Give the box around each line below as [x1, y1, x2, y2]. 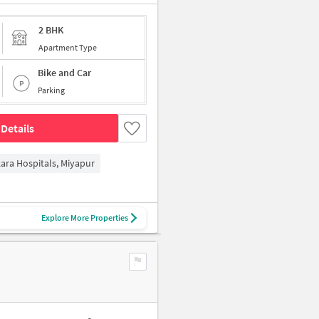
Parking [38, 85, 65, 95]
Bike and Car [38, 66, 91, 79]
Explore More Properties [41, 212, 128, 223]
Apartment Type [38, 41, 97, 53]
